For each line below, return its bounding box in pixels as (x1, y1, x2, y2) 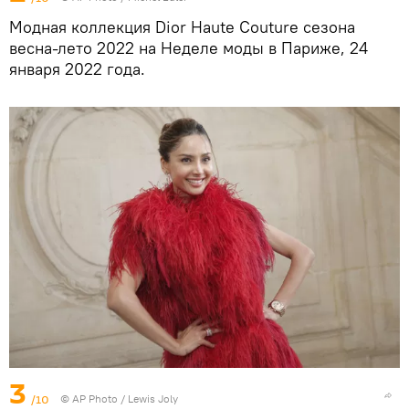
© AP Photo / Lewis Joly (60, 392, 178, 406)
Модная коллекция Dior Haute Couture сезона (9, 16, 355, 38)
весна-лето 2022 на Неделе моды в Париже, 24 (9, 37, 368, 59)
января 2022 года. (9, 58, 145, 80)
